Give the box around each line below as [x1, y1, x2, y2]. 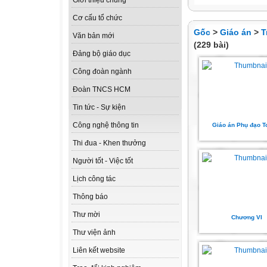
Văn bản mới [73, 32, 114, 41]
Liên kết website [73, 246, 125, 255]
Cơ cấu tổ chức [73, 14, 122, 23]
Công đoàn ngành [73, 67, 132, 76]
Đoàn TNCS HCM [73, 85, 131, 94]
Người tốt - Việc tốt [73, 157, 133, 166]
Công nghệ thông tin [73, 121, 139, 130]
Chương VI [231, 214, 262, 221]
